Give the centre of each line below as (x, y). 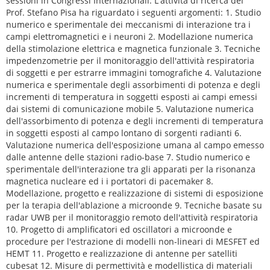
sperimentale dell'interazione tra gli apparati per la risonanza (131, 169)
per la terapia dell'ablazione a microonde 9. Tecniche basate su (134, 206)
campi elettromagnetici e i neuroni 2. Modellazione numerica (130, 37)
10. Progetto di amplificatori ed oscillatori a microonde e (119, 230)
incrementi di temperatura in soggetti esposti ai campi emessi (132, 97)
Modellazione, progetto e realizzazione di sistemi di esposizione (135, 193)
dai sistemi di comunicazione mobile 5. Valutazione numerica (130, 109)
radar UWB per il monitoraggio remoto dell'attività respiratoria (132, 218)
